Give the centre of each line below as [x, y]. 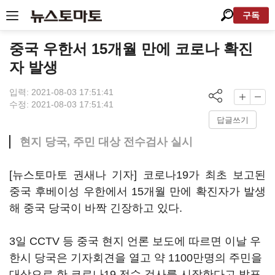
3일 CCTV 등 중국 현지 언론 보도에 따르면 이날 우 [135, 241]
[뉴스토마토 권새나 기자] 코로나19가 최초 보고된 [137, 175]
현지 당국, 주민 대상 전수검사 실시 [106, 142]
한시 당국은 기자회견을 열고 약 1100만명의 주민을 [136, 258]
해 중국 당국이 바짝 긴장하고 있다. [96, 208]
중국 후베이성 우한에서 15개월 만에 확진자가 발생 [137, 192]
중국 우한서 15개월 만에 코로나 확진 [131, 49]
